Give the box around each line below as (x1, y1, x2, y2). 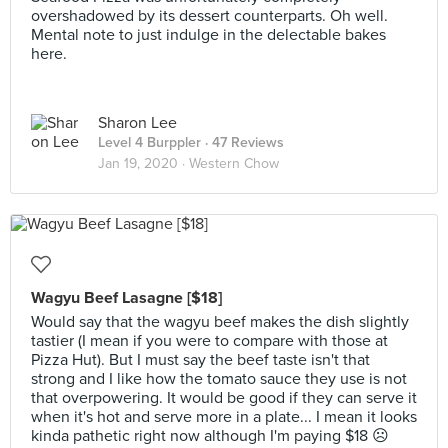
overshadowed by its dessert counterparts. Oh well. (31, 6, 388, 26)
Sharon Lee (98, 113, 177, 133)
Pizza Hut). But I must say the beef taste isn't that (31, 350, 370, 370)
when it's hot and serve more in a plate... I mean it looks (31, 407, 417, 427)
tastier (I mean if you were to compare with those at (31, 331, 388, 351)
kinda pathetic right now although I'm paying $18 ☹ (31, 426, 389, 446)
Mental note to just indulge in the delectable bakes (31, 25, 386, 45)
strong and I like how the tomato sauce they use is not (31, 369, 407, 389)
